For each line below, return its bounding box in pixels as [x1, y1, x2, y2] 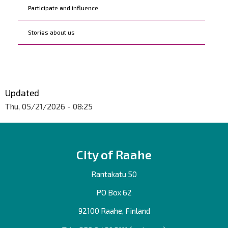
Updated [5, 87, 39, 99]
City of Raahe [76, 147, 152, 162]
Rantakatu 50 [91, 169, 137, 179]
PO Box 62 [96, 188, 132, 197]
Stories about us [28, 28, 75, 36]
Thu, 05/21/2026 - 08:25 [5, 101, 93, 111]
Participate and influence [28, 4, 98, 12]
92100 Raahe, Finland [78, 206, 150, 216]
